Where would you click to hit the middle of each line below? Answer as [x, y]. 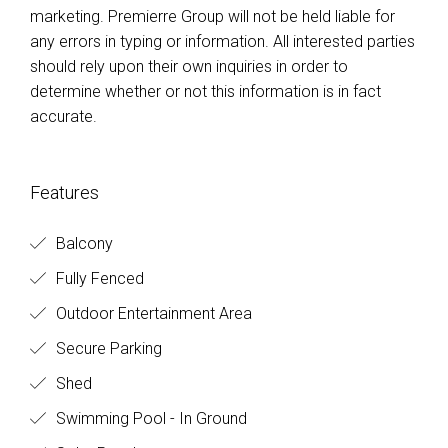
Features [64, 192]
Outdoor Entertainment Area [152, 313]
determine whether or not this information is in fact [205, 91]
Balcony [82, 243]
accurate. [63, 116]
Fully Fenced [98, 278]
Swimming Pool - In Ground [149, 418]
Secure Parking [107, 348]
